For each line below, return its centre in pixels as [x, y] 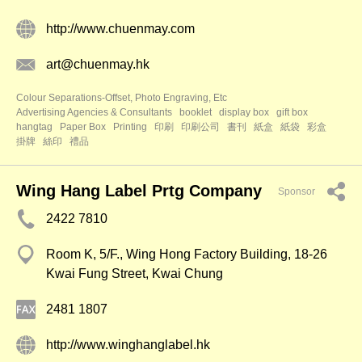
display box [244, 112]
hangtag [34, 127]
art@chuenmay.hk [98, 64]
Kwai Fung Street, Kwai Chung [135, 274]
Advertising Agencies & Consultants [94, 112]
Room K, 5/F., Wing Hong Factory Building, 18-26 [187, 254]
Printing [130, 127]
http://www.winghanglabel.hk [128, 345]
